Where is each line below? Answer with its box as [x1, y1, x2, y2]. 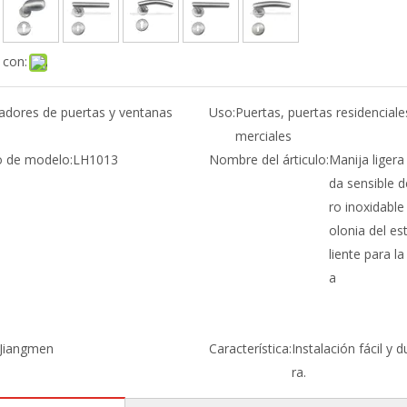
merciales [234, 127, 292, 144]
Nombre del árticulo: [208, 151, 329, 168]
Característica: [208, 340, 292, 357]
